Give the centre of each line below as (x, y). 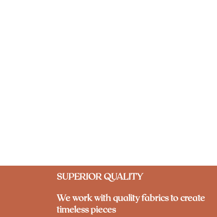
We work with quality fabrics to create (131, 198)
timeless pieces (86, 209)
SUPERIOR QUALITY (100, 176)
